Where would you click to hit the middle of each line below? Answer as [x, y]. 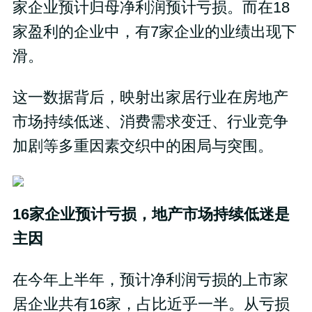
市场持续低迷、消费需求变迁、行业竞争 [150, 122]
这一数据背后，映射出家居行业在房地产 [150, 97]
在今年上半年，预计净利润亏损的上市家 [150, 280]
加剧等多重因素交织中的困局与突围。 [142, 146]
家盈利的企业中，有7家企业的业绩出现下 [154, 32]
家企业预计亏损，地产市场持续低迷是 [159, 215]
